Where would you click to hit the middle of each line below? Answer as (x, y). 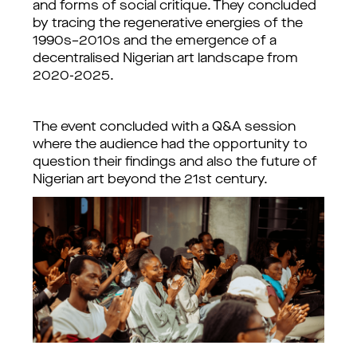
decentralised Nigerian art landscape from (165, 59)
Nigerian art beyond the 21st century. (152, 180)
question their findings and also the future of (175, 163)
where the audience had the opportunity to (170, 145)
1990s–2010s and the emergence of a (155, 41)
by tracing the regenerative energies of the (168, 24)
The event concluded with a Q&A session (164, 127)
